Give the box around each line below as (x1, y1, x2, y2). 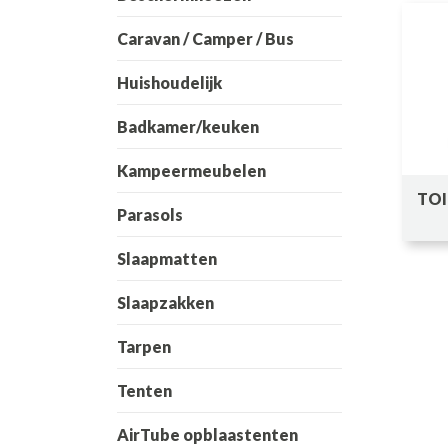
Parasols (117, 205, 183, 224)
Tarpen (117, 337, 171, 356)
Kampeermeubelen (117, 161, 266, 180)
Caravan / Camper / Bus (117, 29, 294, 48)
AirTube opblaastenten (117, 425, 298, 444)
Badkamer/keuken (117, 117, 259, 136)
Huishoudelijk (117, 73, 222, 92)
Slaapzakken (117, 293, 214, 312)
